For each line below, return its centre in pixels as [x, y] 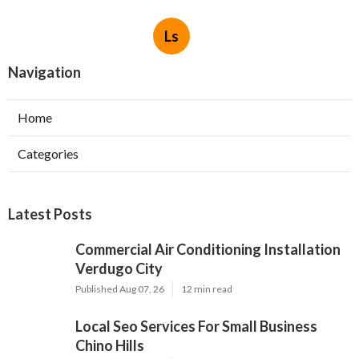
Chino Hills [110, 346]
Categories [48, 154]
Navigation [44, 73]
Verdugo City [119, 269]
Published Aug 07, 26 [120, 289]
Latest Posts [50, 214]
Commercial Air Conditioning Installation [208, 250]
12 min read [207, 289]
